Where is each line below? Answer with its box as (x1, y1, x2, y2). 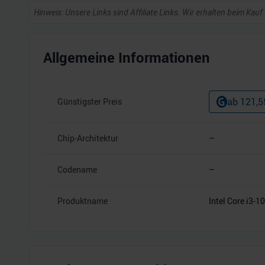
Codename (57, 164, 97, 175)
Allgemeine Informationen (43, 48, 210, 67)
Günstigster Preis (57, 96, 122, 107)
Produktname (57, 195, 108, 206)
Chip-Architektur (57, 132, 118, 144)
